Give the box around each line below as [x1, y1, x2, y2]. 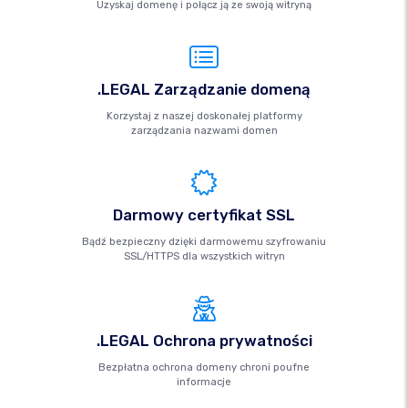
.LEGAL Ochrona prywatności [96, 331, 312, 350]
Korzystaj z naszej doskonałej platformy [106, 110, 302, 122]
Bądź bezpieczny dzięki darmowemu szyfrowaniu [82, 236, 326, 248]
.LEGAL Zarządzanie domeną [97, 80, 311, 98]
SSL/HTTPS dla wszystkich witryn [123, 250, 285, 262]
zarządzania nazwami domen [130, 125, 278, 137]
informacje [177, 376, 231, 388]
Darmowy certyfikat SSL [113, 206, 295, 224]
